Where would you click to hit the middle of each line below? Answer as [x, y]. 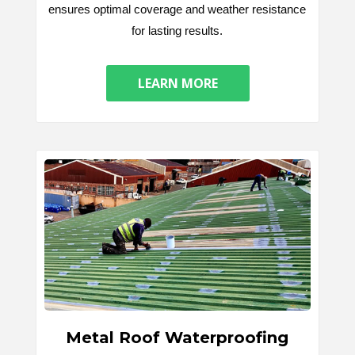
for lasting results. [177, 30]
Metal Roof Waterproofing [177, 338]
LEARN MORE [177, 84]
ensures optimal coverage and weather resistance [177, 9]
